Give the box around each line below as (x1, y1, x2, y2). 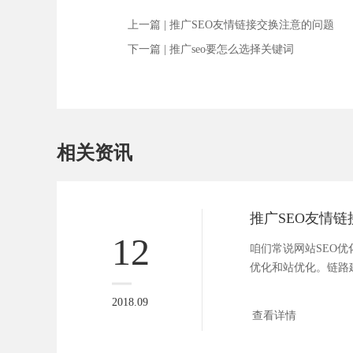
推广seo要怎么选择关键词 (169, 43, 294, 56)
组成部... (250, 281, 293, 293)
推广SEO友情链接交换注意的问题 (169, 19, 334, 32)
